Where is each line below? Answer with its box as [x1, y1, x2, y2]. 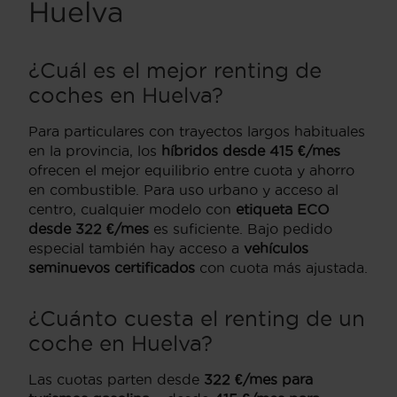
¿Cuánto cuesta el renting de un [28, 307, 365, 331]
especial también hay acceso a [28, 240, 244, 257]
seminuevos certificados [28, 260, 195, 276]
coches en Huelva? [28, 83, 223, 107]
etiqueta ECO [236, 201, 330, 218]
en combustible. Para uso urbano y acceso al [28, 182, 339, 198]
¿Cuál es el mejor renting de [28, 58, 322, 82]
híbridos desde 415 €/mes [161, 143, 340, 160]
